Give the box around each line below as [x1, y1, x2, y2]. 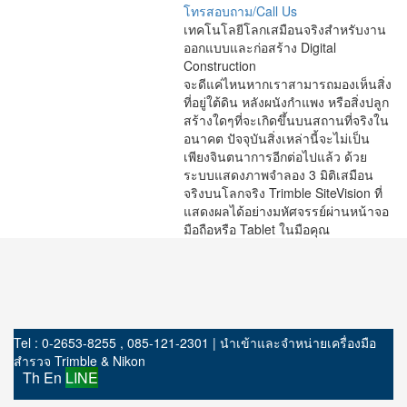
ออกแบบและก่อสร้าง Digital [183, 38, 336, 57]
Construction [183, 56, 256, 75]
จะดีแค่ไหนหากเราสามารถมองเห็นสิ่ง [183, 74, 392, 94]
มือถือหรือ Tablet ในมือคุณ [183, 220, 330, 239]
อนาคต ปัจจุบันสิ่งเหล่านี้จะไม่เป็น [183, 129, 370, 148]
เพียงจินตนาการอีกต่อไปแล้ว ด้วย [183, 147, 367, 166]
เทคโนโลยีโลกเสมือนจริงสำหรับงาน [183, 20, 386, 39]
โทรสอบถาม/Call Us [183, 2, 297, 21]
